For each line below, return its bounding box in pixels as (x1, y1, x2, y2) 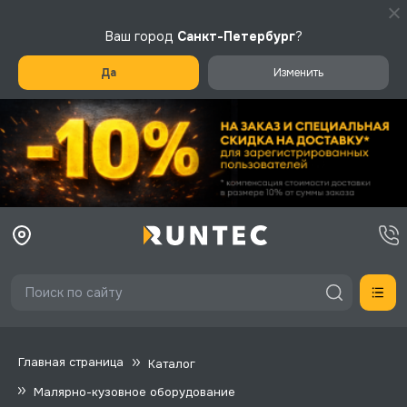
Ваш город (104, 28, 177, 45)
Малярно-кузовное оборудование (34, 383, 235, 400)
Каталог (148, 355, 195, 372)
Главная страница (18, 354, 124, 371)
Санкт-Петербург (176, 28, 295, 45)
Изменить (273, 65, 323, 80)
